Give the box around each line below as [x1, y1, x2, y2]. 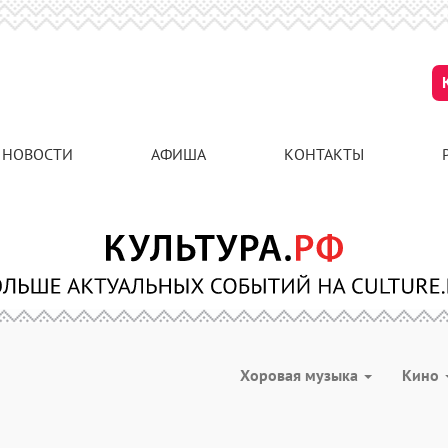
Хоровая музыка [240, 365, 362, 385]
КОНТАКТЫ [284, 144, 364, 164]
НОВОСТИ [2, 144, 73, 164]
